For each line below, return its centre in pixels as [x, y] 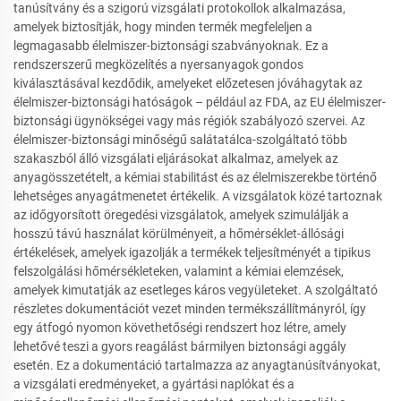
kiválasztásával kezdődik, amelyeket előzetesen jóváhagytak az [188, 84]
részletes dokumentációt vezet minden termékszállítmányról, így [190, 309]
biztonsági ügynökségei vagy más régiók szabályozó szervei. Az [189, 121]
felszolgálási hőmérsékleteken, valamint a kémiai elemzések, [179, 272]
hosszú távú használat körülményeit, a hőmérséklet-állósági [179, 234]
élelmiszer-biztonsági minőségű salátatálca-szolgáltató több [180, 140]
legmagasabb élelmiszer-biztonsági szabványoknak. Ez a [171, 46]
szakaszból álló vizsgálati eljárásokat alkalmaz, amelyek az [176, 159]
